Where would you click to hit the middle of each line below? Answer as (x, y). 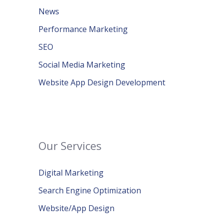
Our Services (70, 146)
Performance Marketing (83, 29)
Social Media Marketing (82, 65)
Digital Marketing (71, 173)
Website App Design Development (102, 82)
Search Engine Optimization (90, 190)
